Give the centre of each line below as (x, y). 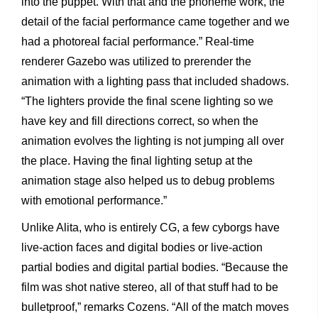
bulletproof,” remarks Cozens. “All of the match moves (155, 307)
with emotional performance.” (94, 201)
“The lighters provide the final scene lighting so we (147, 102)
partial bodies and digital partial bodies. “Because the (155, 268)
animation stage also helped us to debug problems (148, 181)
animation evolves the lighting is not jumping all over (153, 141)
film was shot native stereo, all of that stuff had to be (150, 287)
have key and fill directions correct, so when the (140, 121)
